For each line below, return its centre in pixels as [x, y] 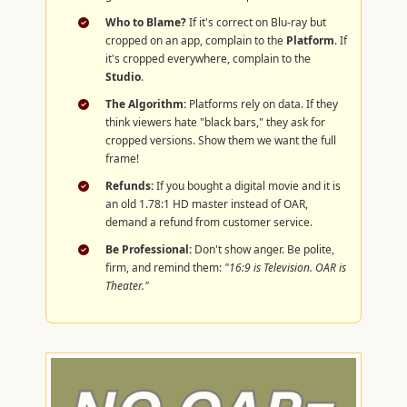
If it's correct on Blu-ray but [256, 22]
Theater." [127, 286]
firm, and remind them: [165, 268]
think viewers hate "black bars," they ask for [215, 122]
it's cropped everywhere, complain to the [208, 59]
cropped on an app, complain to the [196, 40]
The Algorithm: [146, 104]
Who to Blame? [146, 22]
